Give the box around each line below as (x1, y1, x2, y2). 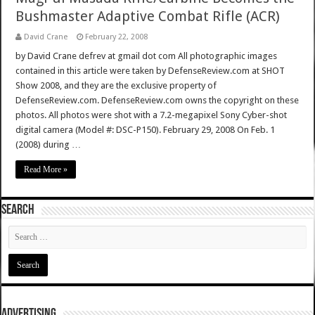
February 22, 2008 (85, 32, 148, 42)
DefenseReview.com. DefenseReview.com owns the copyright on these (15, 95, 300, 106)
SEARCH (1, 203, 35, 218)
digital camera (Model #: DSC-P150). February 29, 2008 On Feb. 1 (15, 124, 276, 136)
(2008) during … (15, 139, 82, 150)
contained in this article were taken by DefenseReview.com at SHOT (15, 65, 285, 77)
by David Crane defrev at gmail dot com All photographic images (15, 51, 278, 62)
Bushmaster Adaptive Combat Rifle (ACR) (15, 8, 281, 25)
